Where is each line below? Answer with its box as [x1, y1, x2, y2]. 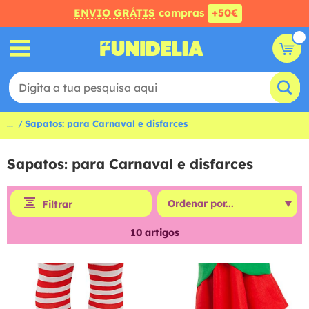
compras [155, 6, 208, 19]
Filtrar [42, 198, 72, 210]
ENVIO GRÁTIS [74, 6, 155, 19]
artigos [141, 226, 179, 239]
